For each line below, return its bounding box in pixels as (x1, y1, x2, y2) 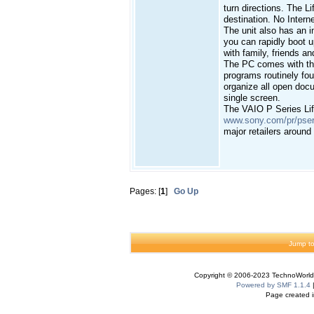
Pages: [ (130, 186, 161, 196)
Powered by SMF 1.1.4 (236, 281, 310, 289)
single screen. (224, 93, 280, 103)
